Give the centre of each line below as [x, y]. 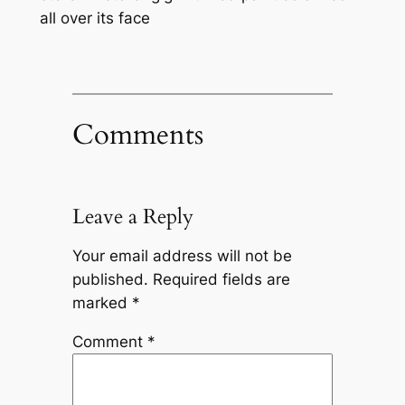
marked [102, 302]
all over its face [94, 19]
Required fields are [221, 279]
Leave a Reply [132, 217]
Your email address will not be [182, 255]
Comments [137, 135]
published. [110, 279]
